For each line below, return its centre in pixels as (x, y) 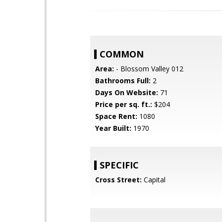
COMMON (122, 54)
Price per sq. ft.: (124, 104)
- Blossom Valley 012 (149, 69)
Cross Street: (118, 180)
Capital (154, 180)
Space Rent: (116, 116)
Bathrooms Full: (123, 81)
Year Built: (113, 128)
